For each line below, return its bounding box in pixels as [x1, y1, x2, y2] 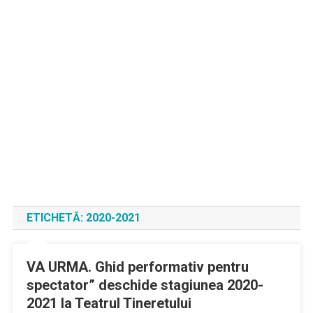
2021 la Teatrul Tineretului [26, 295, 191, 312]
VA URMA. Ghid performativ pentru [26, 259, 249, 275]
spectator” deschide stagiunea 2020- [26, 277, 263, 293]
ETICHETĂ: [26, 211, 86, 224]
